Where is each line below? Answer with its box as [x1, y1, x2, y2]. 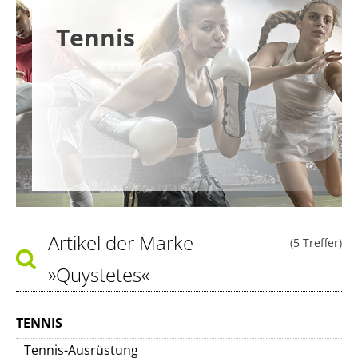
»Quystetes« [48, 261, 149, 288]
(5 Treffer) [290, 235, 342, 250]
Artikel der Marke [48, 229, 193, 256]
